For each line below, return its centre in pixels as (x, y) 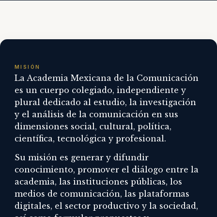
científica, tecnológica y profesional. (90, 139)
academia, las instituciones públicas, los (98, 182)
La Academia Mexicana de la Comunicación (107, 78)
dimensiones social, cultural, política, (93, 126)
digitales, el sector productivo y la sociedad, (106, 206)
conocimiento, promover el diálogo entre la (107, 170)
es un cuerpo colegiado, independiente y (100, 90)
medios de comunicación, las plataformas (102, 194)
